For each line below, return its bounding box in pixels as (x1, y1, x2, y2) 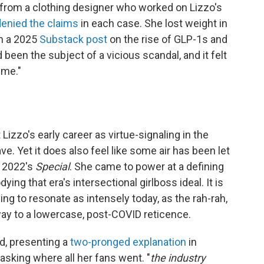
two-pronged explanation (70, 235, 186, 248)
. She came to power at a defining (70, 160, 224, 173)
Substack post (39, 32, 107, 45)
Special (35, 160, 70, 173)
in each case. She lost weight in (78, 16, 227, 29)
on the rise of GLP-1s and (107, 32, 227, 45)
